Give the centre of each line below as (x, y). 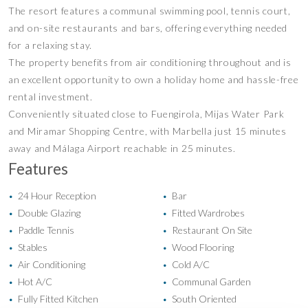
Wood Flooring (202, 247)
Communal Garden (210, 281)
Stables (32, 247)
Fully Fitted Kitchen (57, 298)
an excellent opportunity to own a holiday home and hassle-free (154, 79)
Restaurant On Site (211, 230)
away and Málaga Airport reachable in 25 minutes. (122, 148)
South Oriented (203, 298)
